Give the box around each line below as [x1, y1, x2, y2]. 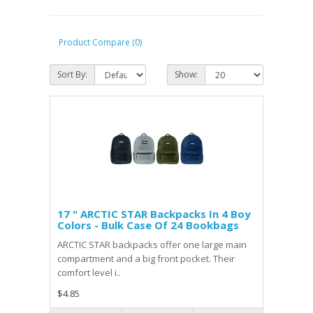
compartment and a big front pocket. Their [57, 252, 235, 265]
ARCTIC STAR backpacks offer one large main [57, 238, 247, 251]
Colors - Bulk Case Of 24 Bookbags [57, 218, 239, 232]
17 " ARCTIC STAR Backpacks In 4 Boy [57, 207, 251, 221]
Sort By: [57, 68, 87, 80]
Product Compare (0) [59, 36, 142, 48]
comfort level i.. [57, 266, 121, 279]
